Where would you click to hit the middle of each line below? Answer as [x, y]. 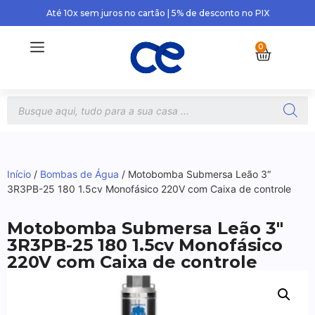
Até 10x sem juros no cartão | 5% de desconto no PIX [157, 13]
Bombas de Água [79, 174]
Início [19, 174]
